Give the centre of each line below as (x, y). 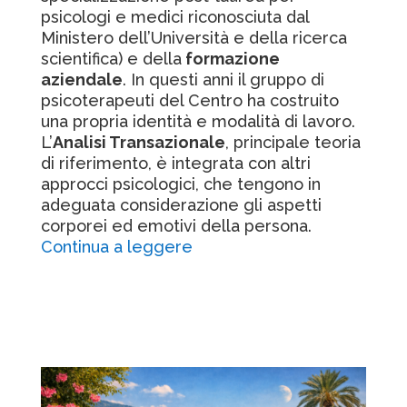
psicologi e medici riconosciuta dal (174, 17)
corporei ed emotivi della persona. (176, 226)
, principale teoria (293, 142)
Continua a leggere (116, 247)
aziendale (81, 79)
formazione (230, 59)
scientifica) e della (111, 59)
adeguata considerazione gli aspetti (181, 205)
